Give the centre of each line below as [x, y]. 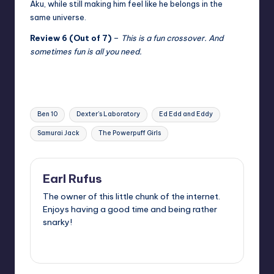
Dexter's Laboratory [108, 114]
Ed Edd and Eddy [186, 114]
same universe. [58, 17]
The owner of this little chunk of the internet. [131, 197]
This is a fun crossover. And [172, 38]
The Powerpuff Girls [129, 133]
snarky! [57, 222]
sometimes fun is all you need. [87, 51]
